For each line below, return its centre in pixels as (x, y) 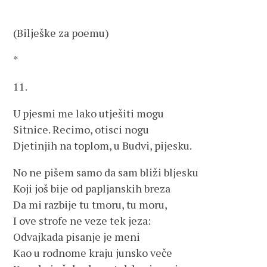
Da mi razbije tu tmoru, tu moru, (91, 204)
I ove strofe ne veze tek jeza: (82, 221)
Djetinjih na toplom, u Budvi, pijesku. (103, 145)
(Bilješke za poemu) (61, 33)
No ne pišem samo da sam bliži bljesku (106, 172)
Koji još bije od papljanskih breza (92, 188)
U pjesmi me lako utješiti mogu (89, 113)
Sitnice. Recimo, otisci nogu (81, 129)
